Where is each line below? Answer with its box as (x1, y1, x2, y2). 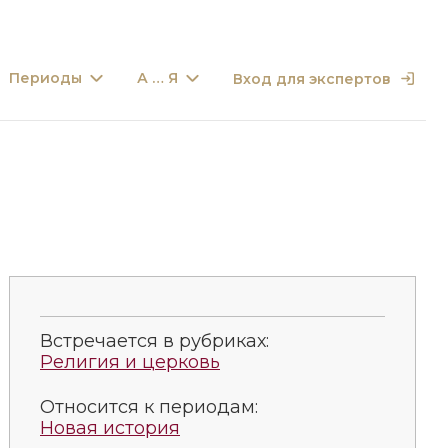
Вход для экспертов (233, 69, 391, 88)
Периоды (9, 69, 82, 87)
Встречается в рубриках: (40, 329, 269, 352)
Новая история (40, 416, 180, 439)
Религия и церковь (40, 350, 220, 373)
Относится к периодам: (40, 395, 258, 418)
